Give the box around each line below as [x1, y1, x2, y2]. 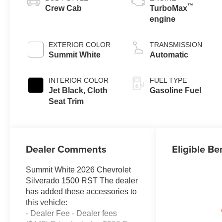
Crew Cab [45, 4, 82, 13]
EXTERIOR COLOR [49, 41, 111, 49]
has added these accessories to [26, 187, 137, 196]
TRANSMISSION [150, 41, 203, 49]
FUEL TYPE [150, 76, 187, 85]
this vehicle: [26, 198, 68, 207]
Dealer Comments [26, 142, 107, 157]
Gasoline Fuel [150, 86, 202, 95]
